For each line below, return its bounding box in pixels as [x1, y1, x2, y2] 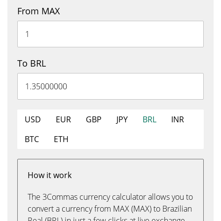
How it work [28, 170, 72, 181]
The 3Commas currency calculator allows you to [28, 191, 193, 202]
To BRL [17, 57, 46, 69]
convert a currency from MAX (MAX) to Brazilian [28, 203, 192, 214]
